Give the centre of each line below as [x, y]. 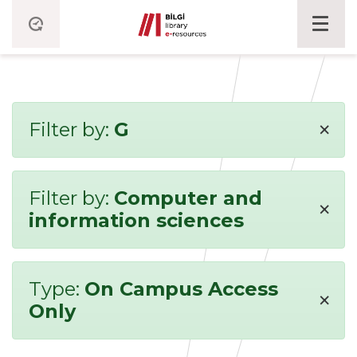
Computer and [188, 198]
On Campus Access [181, 289]
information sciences [136, 220]
